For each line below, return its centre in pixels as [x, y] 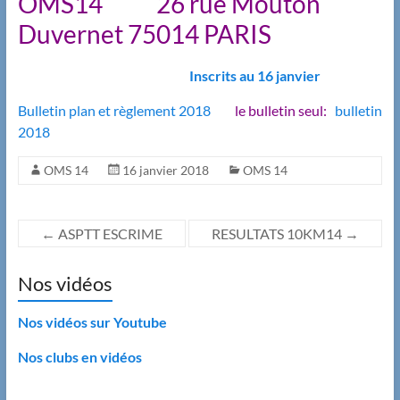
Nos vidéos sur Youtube [92, 322]
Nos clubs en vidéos [79, 357]
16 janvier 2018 [165, 171]
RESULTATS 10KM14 [279, 234]
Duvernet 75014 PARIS [144, 34]
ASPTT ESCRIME [108, 234]
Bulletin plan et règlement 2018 [114, 111]
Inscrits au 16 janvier [254, 76]
